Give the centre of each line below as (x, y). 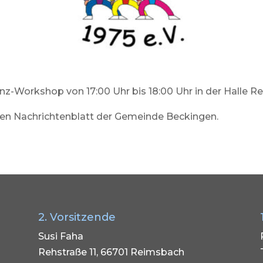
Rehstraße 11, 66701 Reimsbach (111, 252)
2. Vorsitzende (77, 217)
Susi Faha (60, 236)
